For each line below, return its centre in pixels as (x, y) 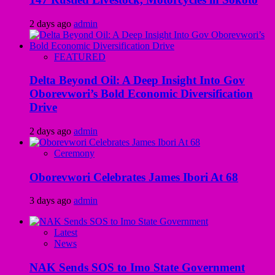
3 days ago (52, 201)
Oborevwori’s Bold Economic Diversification (141, 94)
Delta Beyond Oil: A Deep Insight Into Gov (137, 80)
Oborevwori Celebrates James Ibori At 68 (134, 177)
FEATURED (80, 56)
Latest (66, 233)
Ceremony (74, 153)
